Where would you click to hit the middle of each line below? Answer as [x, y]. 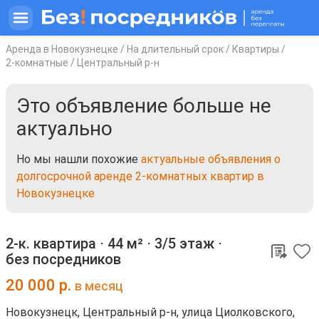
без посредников [63, 259]
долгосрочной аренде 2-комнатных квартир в [140, 176]
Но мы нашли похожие [79, 159]
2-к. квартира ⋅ [57, 244]
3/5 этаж [184, 244]
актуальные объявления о [211, 159]
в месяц [99, 286]
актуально [64, 129]
